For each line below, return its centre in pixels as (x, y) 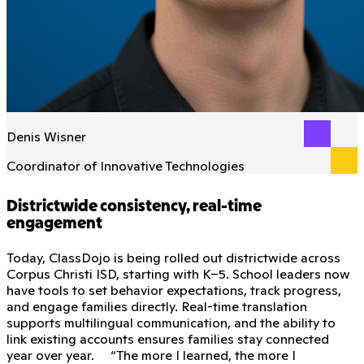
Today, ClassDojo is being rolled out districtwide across (173, 257)
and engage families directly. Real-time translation (157, 306)
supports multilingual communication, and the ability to (171, 322)
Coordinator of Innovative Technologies (126, 165)
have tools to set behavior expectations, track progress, (174, 290)
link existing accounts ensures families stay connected (168, 338)
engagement (54, 224)
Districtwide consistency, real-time (134, 207)
